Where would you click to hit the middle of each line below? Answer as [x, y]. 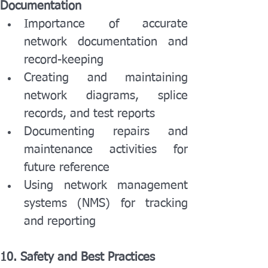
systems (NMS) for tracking [106, 203]
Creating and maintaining [106, 78]
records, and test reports [89, 114]
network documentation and [106, 42]
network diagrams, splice [106, 96]
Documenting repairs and [106, 132]
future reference [67, 167]
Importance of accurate [106, 24]
